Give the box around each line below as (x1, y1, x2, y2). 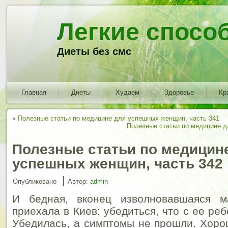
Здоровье (164, 89, 194, 96)
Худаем (116, 89, 139, 96)
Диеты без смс (57, 46, 132, 57)
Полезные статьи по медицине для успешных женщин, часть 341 (18, 115, 219, 122)
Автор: (68, 178, 88, 185)
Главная (21, 89, 46, 96)
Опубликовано (13, 178, 56, 185)
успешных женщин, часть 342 (12, 156, 223, 172)
